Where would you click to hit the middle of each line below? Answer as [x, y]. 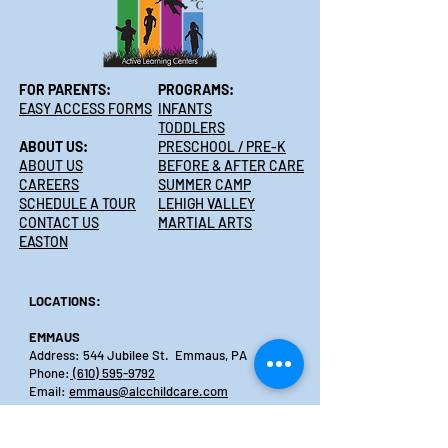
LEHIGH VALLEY [206, 203]
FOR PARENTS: [65, 89]
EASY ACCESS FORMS [85, 108]
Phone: [49, 373]
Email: [49, 391]
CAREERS [49, 184]
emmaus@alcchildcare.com [148, 391]
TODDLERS [191, 127]
